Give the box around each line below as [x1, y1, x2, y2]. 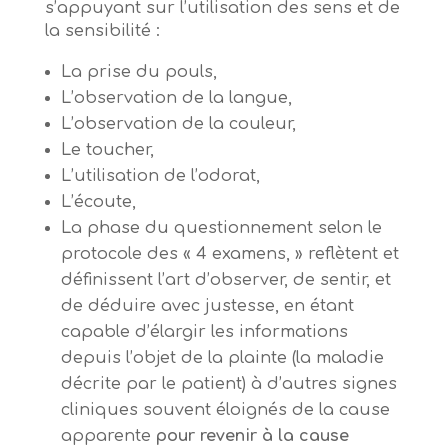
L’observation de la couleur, [60, 115, 296, 134]
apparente [60, 427, 151, 446]
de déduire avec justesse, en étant [60, 297, 354, 316]
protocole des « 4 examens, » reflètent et [60, 245, 399, 264]
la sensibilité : [44, 22, 160, 41]
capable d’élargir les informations [60, 323, 348, 342]
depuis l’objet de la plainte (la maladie [60, 349, 384, 368]
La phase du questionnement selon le [60, 219, 382, 238]
